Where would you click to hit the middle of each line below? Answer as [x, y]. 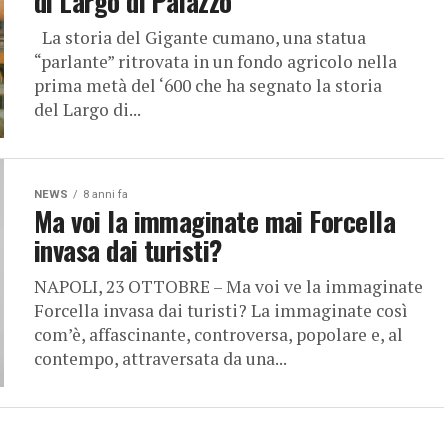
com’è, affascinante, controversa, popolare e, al [218, 334]
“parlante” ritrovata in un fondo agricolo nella [215, 61]
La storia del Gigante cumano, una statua [200, 37]
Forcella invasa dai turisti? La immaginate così [221, 310]
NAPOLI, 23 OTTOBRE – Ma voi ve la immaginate [228, 286]
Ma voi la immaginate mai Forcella [215, 221]
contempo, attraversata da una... [160, 358]
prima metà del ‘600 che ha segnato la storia [208, 85]
